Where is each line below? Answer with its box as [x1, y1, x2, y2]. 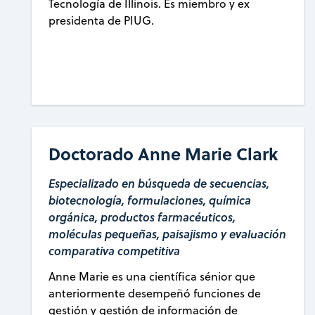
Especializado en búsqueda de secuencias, [49, 174, 270, 191]
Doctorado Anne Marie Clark [49, 141, 278, 166]
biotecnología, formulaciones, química [49, 191, 252, 208]
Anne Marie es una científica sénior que [49, 268, 256, 284]
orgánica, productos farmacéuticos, [49, 208, 236, 225]
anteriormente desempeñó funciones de [49, 285, 262, 301]
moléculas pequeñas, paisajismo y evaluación [49, 225, 287, 242]
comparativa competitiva [49, 242, 181, 259]
